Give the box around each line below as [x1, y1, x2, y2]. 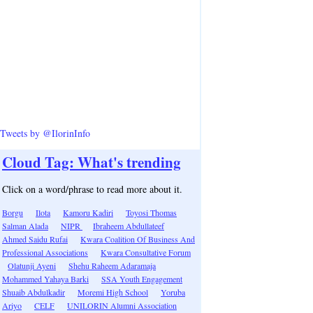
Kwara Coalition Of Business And [80, 233, 195, 245]
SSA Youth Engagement [101, 273, 182, 284]
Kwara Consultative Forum [101, 247, 191, 258]
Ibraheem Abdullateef [93, 220, 164, 231]
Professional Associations [2, 247, 88, 258]
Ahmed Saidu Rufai [2, 233, 68, 245]
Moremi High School [78, 286, 148, 298]
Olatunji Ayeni [8, 260, 56, 271]
